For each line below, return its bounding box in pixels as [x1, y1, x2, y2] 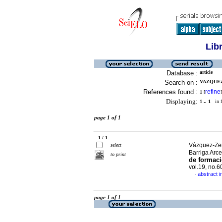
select [111, 142, 121, 148]
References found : [143, 88, 198, 96]
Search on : [165, 79, 198, 86]
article [200, 69, 213, 75]
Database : [166, 69, 198, 77]
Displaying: [166, 98, 198, 105]
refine [205, 88, 221, 95]
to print [111, 152, 126, 157]
